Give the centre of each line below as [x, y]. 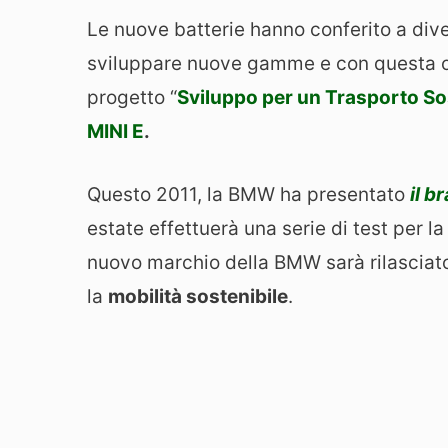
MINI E [115, 132]
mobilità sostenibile [198, 296]
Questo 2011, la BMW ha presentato [248, 194]
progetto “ [132, 98]
